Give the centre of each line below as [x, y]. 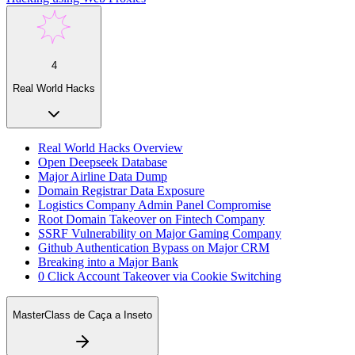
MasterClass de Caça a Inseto [82, 315]
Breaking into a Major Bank [108, 261]
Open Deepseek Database [103, 162]
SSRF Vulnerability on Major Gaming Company [160, 233]
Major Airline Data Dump [103, 176]
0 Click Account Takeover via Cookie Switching [160, 276]
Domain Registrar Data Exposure [121, 190]
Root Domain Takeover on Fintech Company [151, 219]
